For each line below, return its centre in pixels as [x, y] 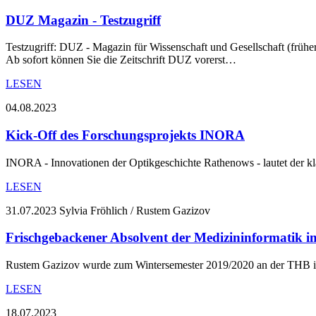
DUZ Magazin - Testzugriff [83, 20]
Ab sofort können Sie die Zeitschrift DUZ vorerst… [121, 60]
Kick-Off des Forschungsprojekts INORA [125, 135]
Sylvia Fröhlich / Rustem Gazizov [135, 210]
